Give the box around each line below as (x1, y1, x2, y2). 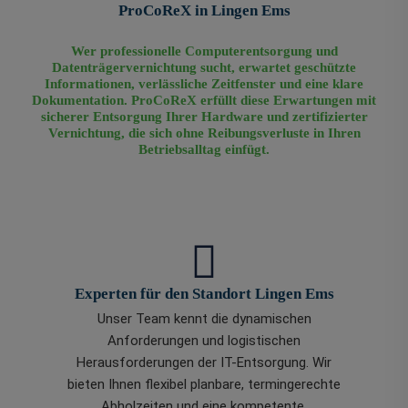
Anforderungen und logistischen (107, 332, 301, 350)
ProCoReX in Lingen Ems (117, 2, 291, 20)
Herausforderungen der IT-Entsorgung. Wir (76, 354, 331, 372)
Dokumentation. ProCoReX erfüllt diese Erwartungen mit (32, 93, 376, 108)
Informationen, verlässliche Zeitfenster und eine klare (45, 76, 363, 92)
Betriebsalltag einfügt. (138, 142, 270, 158)
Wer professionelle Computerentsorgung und (70, 44, 338, 59)
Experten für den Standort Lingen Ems (74, 285, 334, 303)
